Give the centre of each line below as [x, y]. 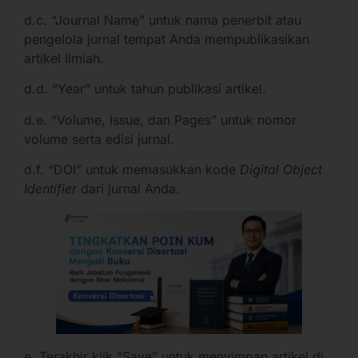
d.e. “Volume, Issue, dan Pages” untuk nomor [160, 119]
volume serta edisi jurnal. [99, 139]
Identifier [52, 189]
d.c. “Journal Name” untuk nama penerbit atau [163, 20]
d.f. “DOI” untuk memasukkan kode [132, 170]
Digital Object [281, 170]
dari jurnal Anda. [130, 189]
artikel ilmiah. [64, 59]
